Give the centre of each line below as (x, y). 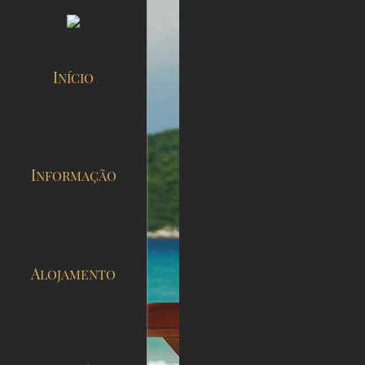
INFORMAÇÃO (76, 176)
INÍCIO (76, 77)
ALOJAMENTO (78, 274)
